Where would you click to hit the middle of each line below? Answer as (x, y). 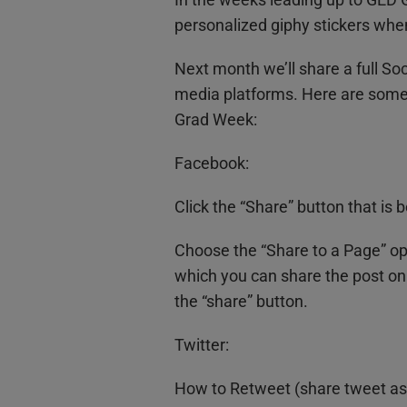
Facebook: (212, 164)
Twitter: (202, 345)
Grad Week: (216, 120)
